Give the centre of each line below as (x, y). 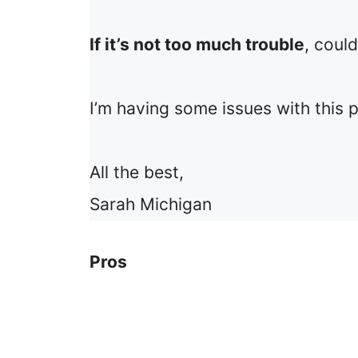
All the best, (137, 173)
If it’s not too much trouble (197, 45)
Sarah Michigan (151, 205)
